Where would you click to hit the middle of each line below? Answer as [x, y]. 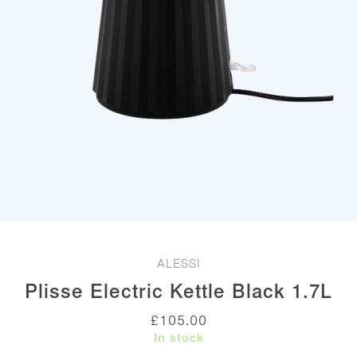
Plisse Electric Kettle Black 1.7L [178, 292]
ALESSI [178, 264]
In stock [178, 338]
